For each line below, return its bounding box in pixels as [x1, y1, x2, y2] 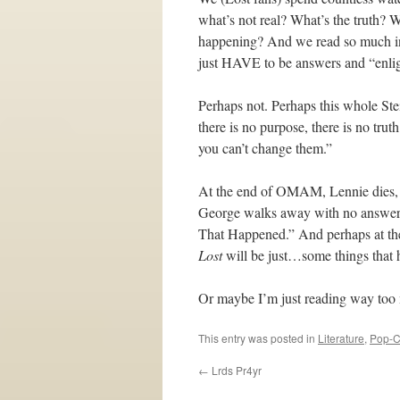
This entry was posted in [198, 330, 318, 346]
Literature [318, 330, 364, 346]
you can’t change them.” [198, 138, 332, 157]
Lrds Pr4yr [209, 362, 262, 378]
